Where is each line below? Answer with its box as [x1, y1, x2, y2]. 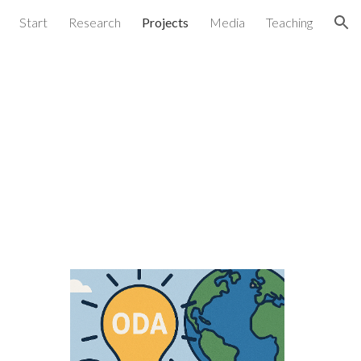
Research [68, 15, 121, 30]
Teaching [266, 15, 313, 30]
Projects [142, 15, 189, 30]
